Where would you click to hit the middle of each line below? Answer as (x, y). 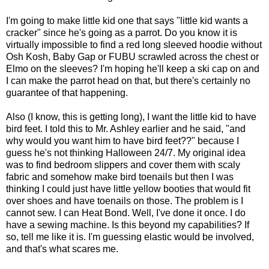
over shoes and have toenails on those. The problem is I (125, 201)
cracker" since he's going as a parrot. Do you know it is (122, 33)
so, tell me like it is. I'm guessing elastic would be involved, (130, 237)
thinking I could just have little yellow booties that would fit (128, 189)
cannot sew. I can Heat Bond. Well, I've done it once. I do (126, 213)
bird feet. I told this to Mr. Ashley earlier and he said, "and (126, 129)
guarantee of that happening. (67, 93)
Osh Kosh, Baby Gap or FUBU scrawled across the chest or (132, 57)
